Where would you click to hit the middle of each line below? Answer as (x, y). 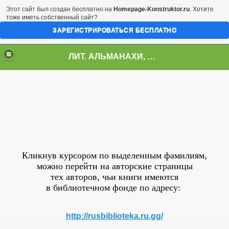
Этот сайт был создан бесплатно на (60, 9)
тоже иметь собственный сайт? (52, 17)
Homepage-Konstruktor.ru (152, 9)
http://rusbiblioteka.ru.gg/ (114, 216)
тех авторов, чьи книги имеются (114, 177)
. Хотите (202, 9)
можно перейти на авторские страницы (114, 166)
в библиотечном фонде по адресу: (114, 188)
